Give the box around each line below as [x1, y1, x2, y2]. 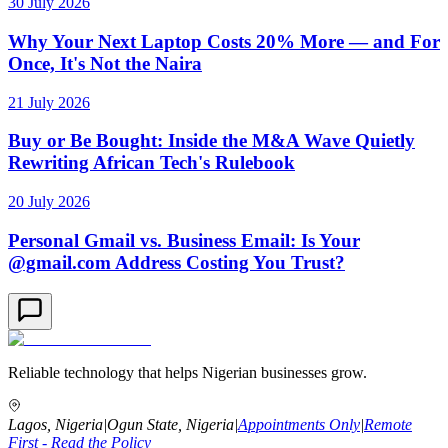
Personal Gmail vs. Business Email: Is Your [8, 229, 360, 251]
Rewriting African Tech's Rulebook [8, 152, 295, 174]
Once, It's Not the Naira [8, 52, 202, 74]
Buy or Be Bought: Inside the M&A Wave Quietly [8, 130, 415, 152]
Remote [364, 415, 412, 433]
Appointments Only [238, 415, 360, 433]
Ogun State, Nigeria [107, 415, 234, 433]
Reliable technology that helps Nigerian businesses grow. [8, 363, 367, 381]
